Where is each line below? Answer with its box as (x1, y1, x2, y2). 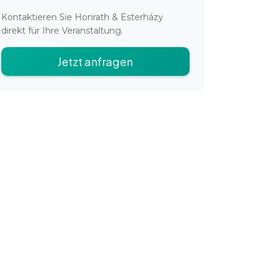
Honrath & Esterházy (75, 12, 163, 23)
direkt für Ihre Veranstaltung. (1, 25, 123, 36)
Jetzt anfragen (57, 54, 133, 68)
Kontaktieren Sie (1, 12, 75, 23)
